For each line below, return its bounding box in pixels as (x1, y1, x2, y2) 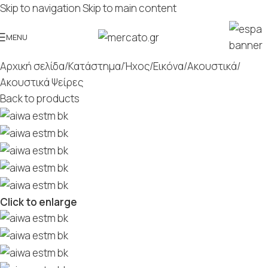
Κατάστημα (68, 59, 121, 73)
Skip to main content (83, 1, 176, 15)
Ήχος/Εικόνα (124, 59, 184, 73)
